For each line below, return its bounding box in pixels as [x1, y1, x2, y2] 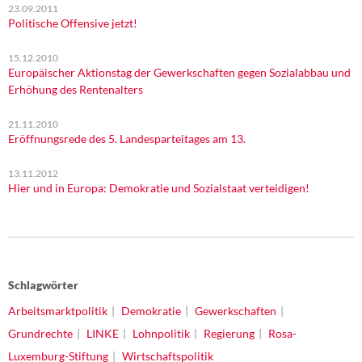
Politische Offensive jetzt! [8, 16, 137, 30]
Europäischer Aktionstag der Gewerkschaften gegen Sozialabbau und [8, 65, 351, 79]
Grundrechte [8, 326, 73, 340]
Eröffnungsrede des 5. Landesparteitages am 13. [8, 132, 246, 145]
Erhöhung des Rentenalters [8, 82, 143, 96]
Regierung [204, 326, 255, 340]
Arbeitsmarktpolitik [8, 304, 107, 318]
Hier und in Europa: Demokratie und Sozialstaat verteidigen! [8, 181, 309, 195]
